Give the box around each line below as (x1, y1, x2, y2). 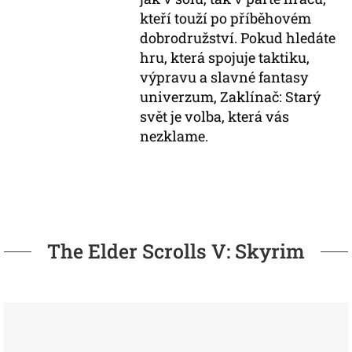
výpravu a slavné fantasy (140, 68, 309, 86)
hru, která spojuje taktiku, (140, 48, 310, 67)
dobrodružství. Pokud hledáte (140, 28, 336, 47)
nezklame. (140, 126, 209, 145)
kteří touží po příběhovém (140, 9, 312, 27)
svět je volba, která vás (140, 107, 290, 126)
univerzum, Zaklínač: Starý (140, 87, 321, 106)
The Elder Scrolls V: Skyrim (47, 238, 305, 264)
